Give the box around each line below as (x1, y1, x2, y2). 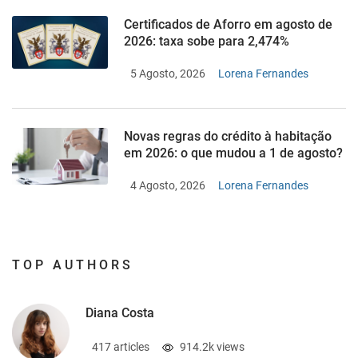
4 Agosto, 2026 (130, 179, 205, 193)
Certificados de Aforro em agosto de (124, 17, 332, 33)
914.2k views (180, 340, 245, 354)
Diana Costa (86, 305, 154, 321)
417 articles (92, 340, 149, 354)
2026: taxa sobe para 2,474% (124, 34, 289, 50)
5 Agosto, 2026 (130, 67, 205, 81)
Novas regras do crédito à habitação (124, 129, 332, 145)
